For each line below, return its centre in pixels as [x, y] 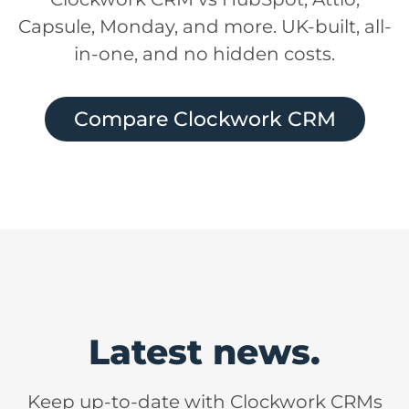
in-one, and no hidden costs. [204, 54]
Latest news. [204, 352]
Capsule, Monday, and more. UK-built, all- [204, 27]
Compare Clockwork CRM [204, 119]
